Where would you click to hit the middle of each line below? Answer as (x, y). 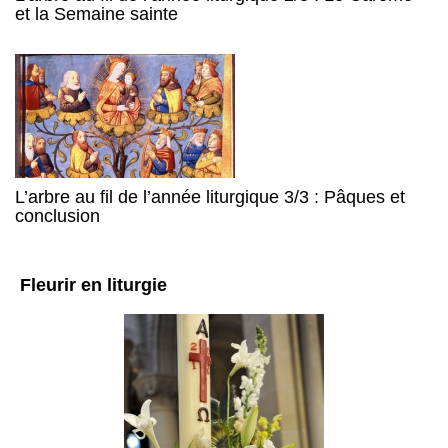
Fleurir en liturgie (93, 285)
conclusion (57, 216)
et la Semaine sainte (96, 14)
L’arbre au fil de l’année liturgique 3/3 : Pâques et (210, 197)
